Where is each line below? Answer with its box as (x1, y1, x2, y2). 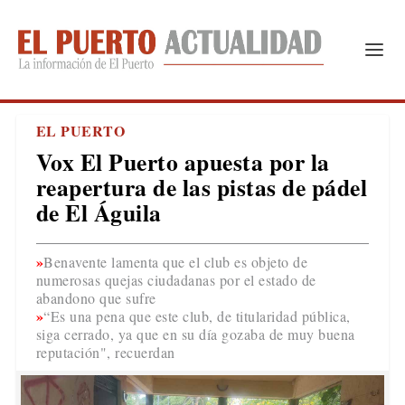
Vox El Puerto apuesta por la (35, 145, 330, 179)
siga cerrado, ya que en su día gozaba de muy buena (35, 325, 355, 344)
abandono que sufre (35, 288, 156, 307)
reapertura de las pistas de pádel (35, 170, 368, 204)
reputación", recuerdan (35, 343, 175, 362)
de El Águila (35, 195, 162, 230)
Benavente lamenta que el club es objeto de (43, 252, 308, 271)
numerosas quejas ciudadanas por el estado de (35, 270, 316, 289)
